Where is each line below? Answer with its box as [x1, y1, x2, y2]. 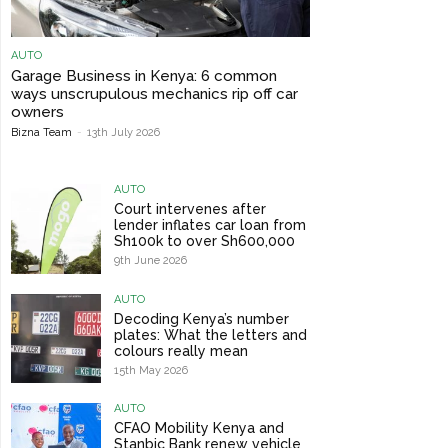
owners [11, 103, 64, 122]
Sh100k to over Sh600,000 [113, 233, 295, 250]
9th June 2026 [113, 254, 187, 268]
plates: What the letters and [113, 326, 307, 343]
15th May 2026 [113, 363, 188, 377]
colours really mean [113, 342, 248, 359]
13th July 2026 [87, 126, 160, 140]
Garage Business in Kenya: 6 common [11, 67, 277, 86]
